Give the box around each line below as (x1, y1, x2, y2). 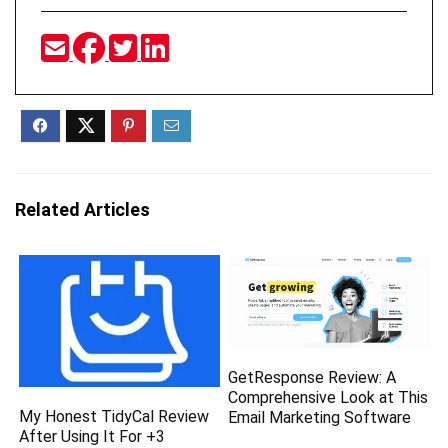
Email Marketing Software (228, 408, 412, 427)
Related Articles (15, 199, 150, 221)
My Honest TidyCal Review (19, 406, 210, 426)
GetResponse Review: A (228, 368, 397, 387)
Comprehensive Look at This (228, 388, 429, 407)
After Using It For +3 (19, 426, 166, 446)
